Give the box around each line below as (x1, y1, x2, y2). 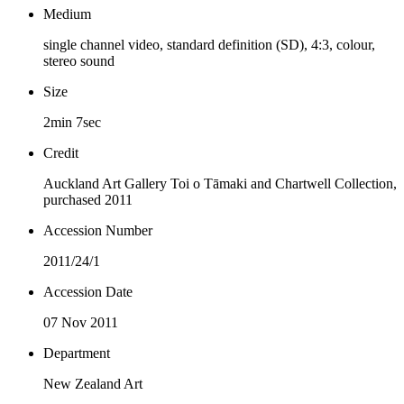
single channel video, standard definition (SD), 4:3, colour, (43, 36, 375, 52)
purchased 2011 (43, 191, 133, 207)
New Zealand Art (43, 375, 142, 391)
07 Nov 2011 (43, 314, 118, 330)
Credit (43, 144, 78, 161)
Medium (43, 5, 91, 22)
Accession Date (43, 283, 133, 299)
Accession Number (43, 222, 152, 238)
